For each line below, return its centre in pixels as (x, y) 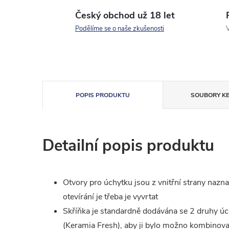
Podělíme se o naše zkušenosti (120, 29)
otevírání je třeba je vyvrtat (110, 197)
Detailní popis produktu (128, 146)
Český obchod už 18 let (125, 15)
